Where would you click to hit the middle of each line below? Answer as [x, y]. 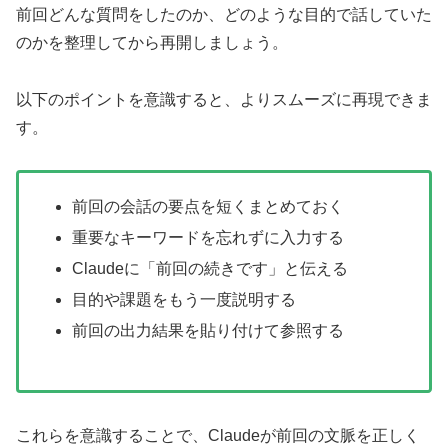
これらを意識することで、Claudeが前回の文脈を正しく [218, 435]
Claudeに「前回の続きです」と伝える [210, 268]
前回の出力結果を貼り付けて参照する [208, 331]
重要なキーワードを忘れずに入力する [208, 237]
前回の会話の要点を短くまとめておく [208, 206]
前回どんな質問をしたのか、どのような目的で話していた [224, 14]
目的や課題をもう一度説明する [184, 300]
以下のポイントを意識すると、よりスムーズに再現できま [224, 99]
